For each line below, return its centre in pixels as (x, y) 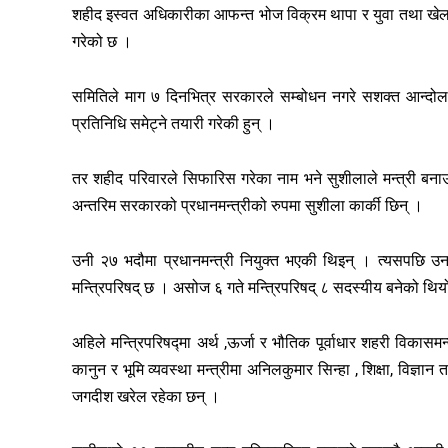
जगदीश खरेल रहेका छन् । (146, 396)
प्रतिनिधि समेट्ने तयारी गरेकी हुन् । (173, 123)
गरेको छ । (102, 41)
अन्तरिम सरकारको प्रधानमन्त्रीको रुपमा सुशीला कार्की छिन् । (247, 205)
